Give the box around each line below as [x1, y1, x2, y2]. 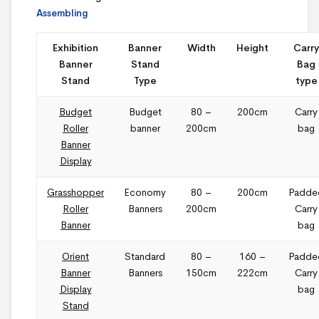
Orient [62, 250, 89, 263]
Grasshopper [47, 186, 104, 199]
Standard [125, 250, 165, 263]
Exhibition [53, 41, 98, 55]
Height [236, 41, 268, 55]
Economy [124, 186, 166, 199]
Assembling [36, 7, 88, 20]
